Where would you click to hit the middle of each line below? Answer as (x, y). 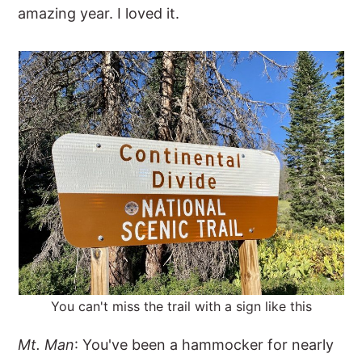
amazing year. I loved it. (99, 13)
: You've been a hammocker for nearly (204, 345)
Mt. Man (46, 345)
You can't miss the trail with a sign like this (181, 306)
